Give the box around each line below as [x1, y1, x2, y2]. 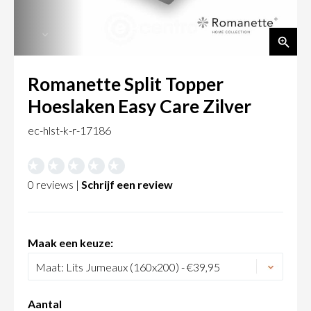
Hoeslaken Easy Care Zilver [28, 95, 251, 118]
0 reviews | [28, 178, 81, 192]
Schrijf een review [81, 178, 173, 192]
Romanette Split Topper [28, 73, 224, 96]
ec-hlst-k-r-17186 [28, 124, 111, 137]
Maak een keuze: [28, 236, 113, 250]
